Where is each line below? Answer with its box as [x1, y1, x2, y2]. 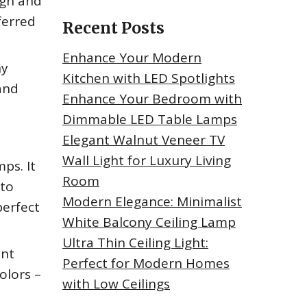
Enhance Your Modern [62, 49, 201, 67]
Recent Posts [62, 18, 164, 38]
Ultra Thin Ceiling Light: [62, 234, 208, 252]
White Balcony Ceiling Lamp [62, 213, 236, 232]
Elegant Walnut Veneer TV [62, 131, 225, 149]
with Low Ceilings [62, 275, 170, 293]
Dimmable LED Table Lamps [62, 110, 237, 129]
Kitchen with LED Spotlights [62, 69, 235, 88]
